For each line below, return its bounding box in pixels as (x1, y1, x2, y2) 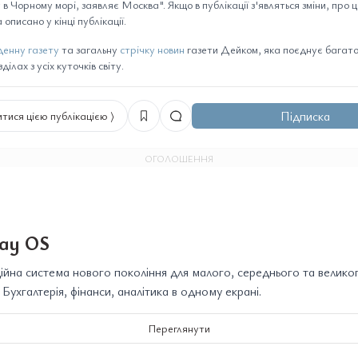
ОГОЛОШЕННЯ (145, 151, 213, 165)
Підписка (280, 107, 330, 125)
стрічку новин (120, 42, 185, 57)
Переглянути (148, 320, 210, 336)
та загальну (59, 42, 120, 57)
